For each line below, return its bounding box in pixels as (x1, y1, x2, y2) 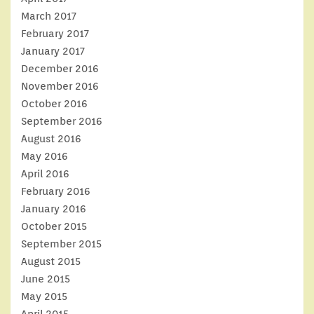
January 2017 (21, 45, 85, 57)
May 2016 (21, 150, 68, 163)
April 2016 (21, 168, 69, 180)
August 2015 (21, 255, 81, 268)
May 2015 (21, 290, 67, 303)
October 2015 (21, 220, 87, 233)
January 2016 (21, 203, 86, 215)
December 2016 (21, 62, 99, 75)
